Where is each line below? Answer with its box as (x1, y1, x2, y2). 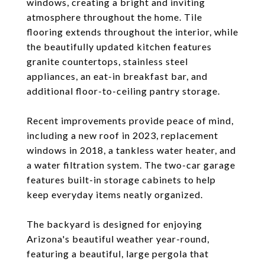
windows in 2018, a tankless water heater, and (27, 144, 236, 156)
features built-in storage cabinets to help (27, 174, 216, 185)
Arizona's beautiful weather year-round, (27, 233, 209, 244)
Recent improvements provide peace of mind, (27, 115, 234, 126)
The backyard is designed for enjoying (27, 218, 202, 230)
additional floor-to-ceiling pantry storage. (27, 85, 220, 96)
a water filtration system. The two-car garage (27, 159, 235, 170)
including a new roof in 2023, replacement (27, 130, 218, 141)
